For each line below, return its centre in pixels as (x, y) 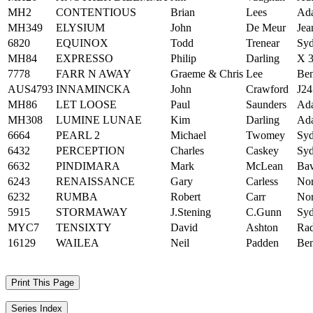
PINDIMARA (88, 166)
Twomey (265, 135)
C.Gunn (264, 212)
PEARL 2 (78, 135)
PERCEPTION (90, 151)
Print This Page (43, 283)
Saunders (266, 104)
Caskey (262, 151)
